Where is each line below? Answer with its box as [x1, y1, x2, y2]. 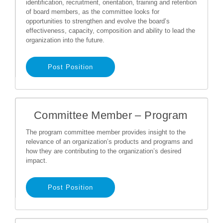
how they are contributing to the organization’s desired [26, 147, 181, 155]
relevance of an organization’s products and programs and [26, 138, 193, 145]
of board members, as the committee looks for [26, 8, 159, 15]
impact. [26, 157, 47, 164]
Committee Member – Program [34, 109, 188, 121]
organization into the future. [26, 36, 105, 44]
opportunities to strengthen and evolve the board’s [26, 17, 170, 25]
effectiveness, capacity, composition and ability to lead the [26, 27, 195, 34]
